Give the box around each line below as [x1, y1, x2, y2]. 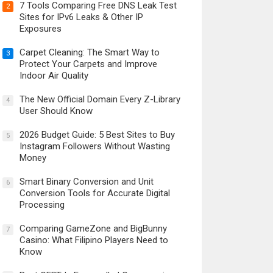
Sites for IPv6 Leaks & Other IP [19, 12, 143, 23]
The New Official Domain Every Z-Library [19, 94, 180, 105]
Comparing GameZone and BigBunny [19, 223, 167, 235]
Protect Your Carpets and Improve [19, 58, 157, 70]
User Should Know [19, 105, 93, 117]
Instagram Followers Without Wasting [19, 141, 170, 152]
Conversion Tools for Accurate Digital [19, 188, 170, 199]
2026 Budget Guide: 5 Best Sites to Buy [19, 129, 175, 141]
